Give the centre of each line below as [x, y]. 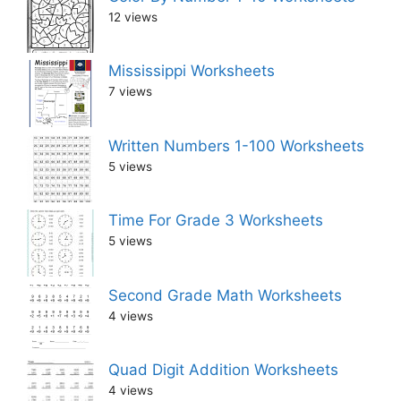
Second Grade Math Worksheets [225, 295]
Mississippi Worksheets [192, 71]
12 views [133, 17]
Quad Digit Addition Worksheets [223, 370]
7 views [130, 92]
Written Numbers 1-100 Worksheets [236, 145]
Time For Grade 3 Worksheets [216, 221]
